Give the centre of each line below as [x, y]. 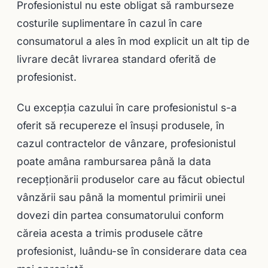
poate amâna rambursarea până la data [114, 162]
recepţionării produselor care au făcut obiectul [131, 179]
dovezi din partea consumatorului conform [120, 215]
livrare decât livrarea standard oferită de [116, 59]
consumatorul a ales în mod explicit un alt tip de [133, 41]
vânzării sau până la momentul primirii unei [121, 197]
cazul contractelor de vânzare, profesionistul [126, 144]
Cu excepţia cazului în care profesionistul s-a [127, 108]
